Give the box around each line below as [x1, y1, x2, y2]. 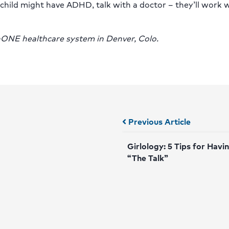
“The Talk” [127, 151, 168, 165]
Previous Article [126, 115, 191, 128]
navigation [122, 132, 187, 152]
